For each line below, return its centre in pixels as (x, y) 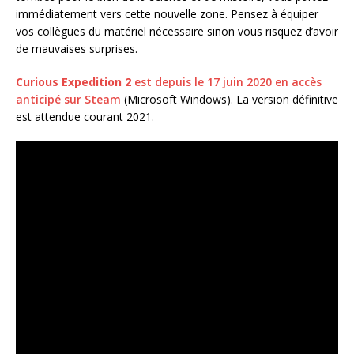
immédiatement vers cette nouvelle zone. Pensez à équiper (167, 13)
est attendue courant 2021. (85, 116)
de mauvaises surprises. (77, 48)
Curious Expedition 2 (73, 81)
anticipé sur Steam (68, 99)
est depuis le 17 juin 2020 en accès (226, 81)
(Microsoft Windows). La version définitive (230, 99)
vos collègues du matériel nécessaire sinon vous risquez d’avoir (177, 31)
